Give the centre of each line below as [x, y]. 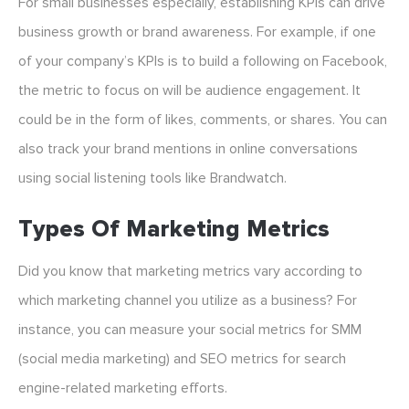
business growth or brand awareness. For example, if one [197, 32]
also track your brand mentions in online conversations [188, 149]
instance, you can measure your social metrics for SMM [190, 330]
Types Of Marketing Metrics [174, 230]
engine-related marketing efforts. [123, 388]
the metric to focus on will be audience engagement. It [189, 91]
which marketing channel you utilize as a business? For [188, 301]
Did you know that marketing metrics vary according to [190, 272]
